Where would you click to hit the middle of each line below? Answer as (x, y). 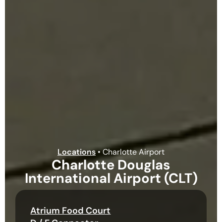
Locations (77, 152)
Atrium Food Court (71, 211)
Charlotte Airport (134, 152)
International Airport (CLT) (111, 178)
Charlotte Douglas (111, 165)
